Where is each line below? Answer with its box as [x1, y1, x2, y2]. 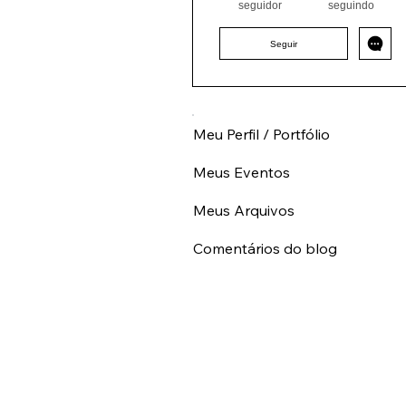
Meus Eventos [193, 179, 290, 198]
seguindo [328, 15, 374, 29]
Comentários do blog [193, 256, 337, 275]
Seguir [270, 54, 297, 65]
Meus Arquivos [193, 217, 295, 237]
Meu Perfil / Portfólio [193, 141, 330, 160]
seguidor [237, 15, 282, 29]
